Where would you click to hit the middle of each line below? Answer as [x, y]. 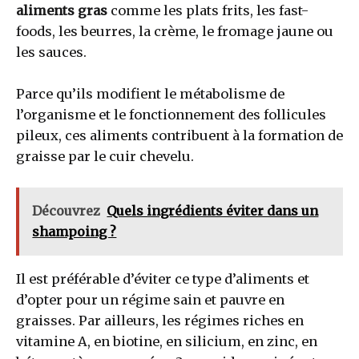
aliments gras [63, 10]
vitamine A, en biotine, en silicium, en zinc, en [167, 342]
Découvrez [67, 211]
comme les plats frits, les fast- [210, 10]
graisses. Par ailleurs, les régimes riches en [160, 321]
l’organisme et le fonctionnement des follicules [171, 114]
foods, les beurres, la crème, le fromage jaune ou [175, 31]
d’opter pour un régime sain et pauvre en [150, 300]
